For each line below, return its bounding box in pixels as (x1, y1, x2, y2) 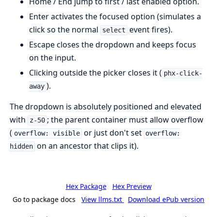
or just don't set (81, 127, 144, 139)
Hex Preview (112, 182, 152, 191)
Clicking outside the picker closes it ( (29, 67, 162, 78)
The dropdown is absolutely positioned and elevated (10, 101, 201, 112)
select (102, 26, 125, 34)
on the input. (29, 52, 76, 63)
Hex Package (65, 182, 107, 191)
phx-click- (163, 69, 202, 77)
